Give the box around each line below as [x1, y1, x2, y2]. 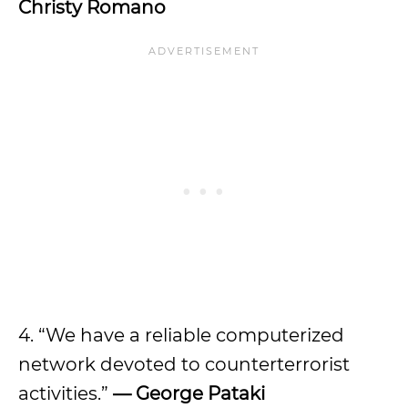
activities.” [18, 382, 113, 404]
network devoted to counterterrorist [18, 353, 350, 375]
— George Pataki [113, 382, 265, 404]
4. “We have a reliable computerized [18, 324, 344, 346]
